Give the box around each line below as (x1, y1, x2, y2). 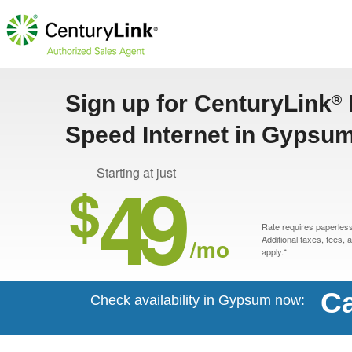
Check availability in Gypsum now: (90, 292, 305, 308)
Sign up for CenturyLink (65, 90, 332, 116)
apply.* (262, 245, 287, 258)
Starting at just (97, 163, 176, 181)
